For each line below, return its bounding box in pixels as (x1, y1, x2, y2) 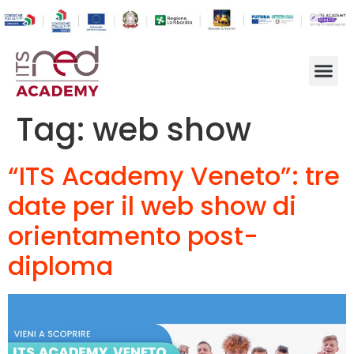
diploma (8, 247, 113, 284)
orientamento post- (8, 217, 258, 254)
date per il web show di (8, 187, 296, 224)
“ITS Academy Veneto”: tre (8, 157, 340, 194)
